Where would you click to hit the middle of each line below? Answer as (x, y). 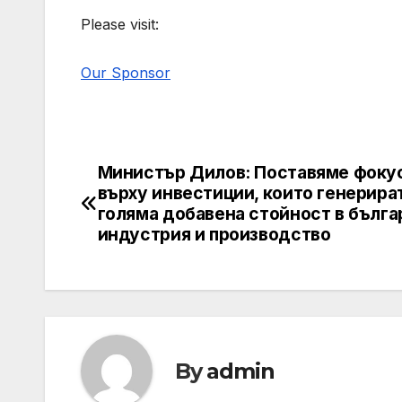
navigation (153, 217)
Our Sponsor (126, 73)
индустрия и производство (214, 235)
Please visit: (120, 25)
